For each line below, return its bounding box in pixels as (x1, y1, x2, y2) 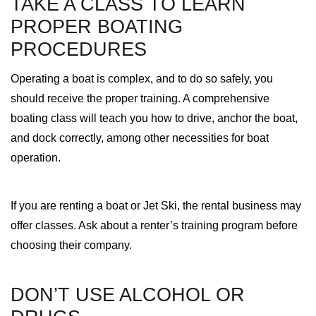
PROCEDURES (11, 38, 147, 60)
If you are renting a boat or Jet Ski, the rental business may (11, 200, 301, 212)
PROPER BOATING (11, 16, 183, 37)
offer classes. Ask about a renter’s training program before (11, 219, 298, 231)
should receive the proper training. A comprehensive (11, 92, 269, 104)
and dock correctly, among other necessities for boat (11, 132, 269, 144)
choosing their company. (11, 239, 132, 251)
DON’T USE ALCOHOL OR (11, 284, 245, 305)
